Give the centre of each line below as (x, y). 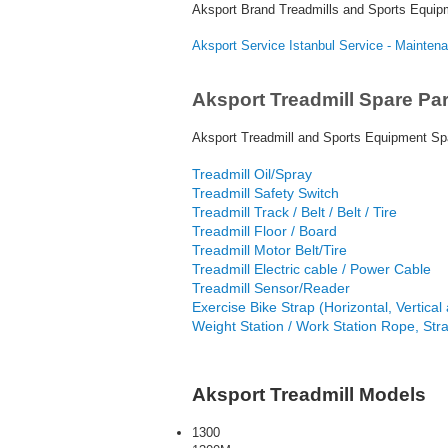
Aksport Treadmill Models (309, 394)
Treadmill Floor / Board (264, 231)
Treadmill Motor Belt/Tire (269, 250)
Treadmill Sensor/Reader (271, 288)
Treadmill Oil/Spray (252, 174)
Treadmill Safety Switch (265, 193)
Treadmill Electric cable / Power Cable (311, 269)
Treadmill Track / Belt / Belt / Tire (294, 212)
